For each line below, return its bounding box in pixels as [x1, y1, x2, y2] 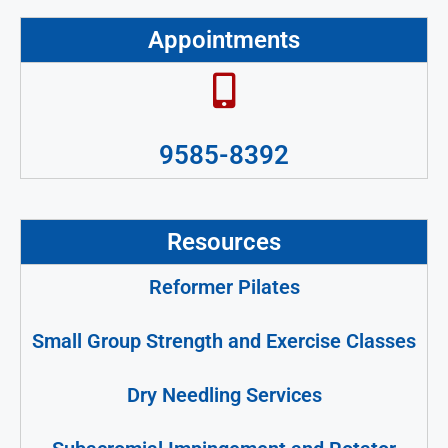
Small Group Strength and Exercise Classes [32, 328, 416, 353]
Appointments [148, 25, 300, 54]
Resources [167, 227, 281, 256]
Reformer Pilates [148, 274, 300, 299]
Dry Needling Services [126, 382, 322, 407]
